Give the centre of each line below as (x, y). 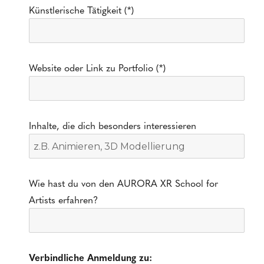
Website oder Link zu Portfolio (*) (98, 67)
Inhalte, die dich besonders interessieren (113, 125)
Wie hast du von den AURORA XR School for (124, 183)
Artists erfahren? (64, 199)
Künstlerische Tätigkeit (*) (82, 10)
